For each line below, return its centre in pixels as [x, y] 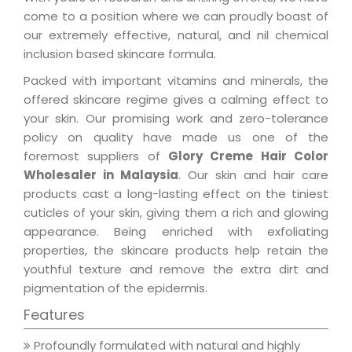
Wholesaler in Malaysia [101, 175]
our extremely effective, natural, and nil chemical [176, 35]
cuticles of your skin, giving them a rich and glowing [176, 213]
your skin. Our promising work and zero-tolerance [176, 119]
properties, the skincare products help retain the [176, 251]
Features [54, 315]
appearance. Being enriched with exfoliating [176, 232]
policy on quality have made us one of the [176, 137]
